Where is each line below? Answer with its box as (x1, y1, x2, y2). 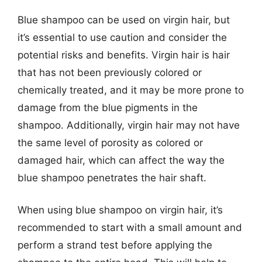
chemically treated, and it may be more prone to (18, 84, 244, 96)
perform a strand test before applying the (18, 239, 212, 251)
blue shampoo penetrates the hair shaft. (18, 171, 206, 184)
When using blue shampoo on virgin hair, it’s (18, 204, 223, 216)
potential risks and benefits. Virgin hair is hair (18, 49, 230, 61)
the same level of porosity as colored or (18, 136, 203, 149)
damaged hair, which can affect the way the (18, 154, 225, 166)
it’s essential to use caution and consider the (18, 31, 227, 43)
